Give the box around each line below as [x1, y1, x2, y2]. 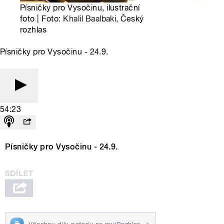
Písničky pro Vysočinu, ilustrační [20, 3, 140, 13]
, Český [116, 14, 144, 24]
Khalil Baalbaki [63, 14, 116, 24]
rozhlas [20, 25, 47, 35]
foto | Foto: [20, 14, 63, 24]
